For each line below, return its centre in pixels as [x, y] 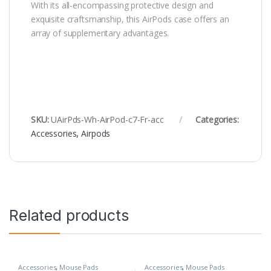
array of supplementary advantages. [100, 33]
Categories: [217, 119]
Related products [69, 215]
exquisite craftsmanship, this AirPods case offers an [130, 19]
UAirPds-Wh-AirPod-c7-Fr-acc [107, 119]
